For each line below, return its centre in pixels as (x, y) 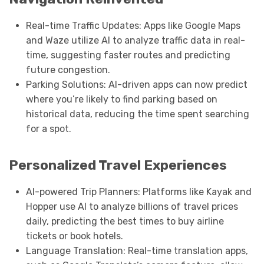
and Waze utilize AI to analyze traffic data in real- (135, 40)
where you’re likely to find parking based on (121, 99)
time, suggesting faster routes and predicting (128, 55)
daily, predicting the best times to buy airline (125, 222)
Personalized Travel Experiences (118, 166)
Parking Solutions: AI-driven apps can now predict (136, 84)
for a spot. (48, 128)
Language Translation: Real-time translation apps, (137, 251)
